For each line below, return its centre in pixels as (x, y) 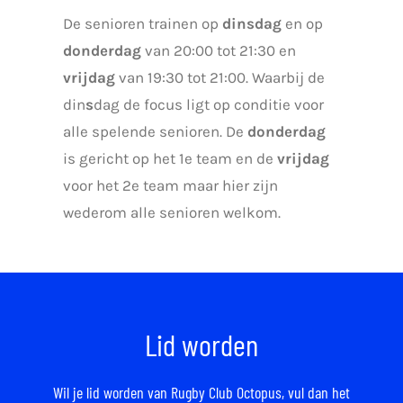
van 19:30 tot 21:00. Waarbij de (219, 78)
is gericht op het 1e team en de (170, 159)
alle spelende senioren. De (155, 132)
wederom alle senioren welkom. (171, 213)
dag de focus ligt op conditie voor (208, 105)
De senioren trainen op (142, 24)
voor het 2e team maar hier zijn (170, 186)
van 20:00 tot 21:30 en (218, 51)
